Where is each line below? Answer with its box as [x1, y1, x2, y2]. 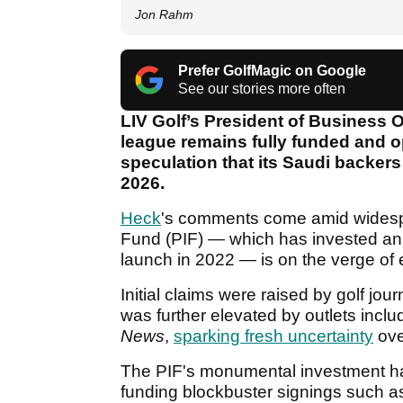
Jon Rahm [135, 7, 193, 22]
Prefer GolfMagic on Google [178, 63, 366, 79]
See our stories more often [178, 81, 345, 97]
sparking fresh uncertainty [174, 327, 373, 346]
